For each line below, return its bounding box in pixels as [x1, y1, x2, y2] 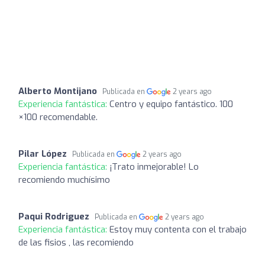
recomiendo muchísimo [18, 173, 110, 186]
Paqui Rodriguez [18, 210, 89, 222]
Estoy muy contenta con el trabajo [109, 223, 247, 235]
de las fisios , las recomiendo [18, 236, 134, 248]
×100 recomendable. [18, 111, 98, 123]
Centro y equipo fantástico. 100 [109, 98, 233, 110]
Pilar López [18, 147, 67, 160]
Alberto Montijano [18, 85, 97, 97]
